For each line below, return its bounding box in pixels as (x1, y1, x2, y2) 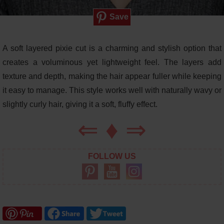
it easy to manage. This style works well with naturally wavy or (2, 85, 221, 94)
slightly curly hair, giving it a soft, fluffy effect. (2, 99, 157, 108)
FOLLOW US (88, 151, 136, 160)
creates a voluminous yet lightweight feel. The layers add (2, 57, 221, 66)
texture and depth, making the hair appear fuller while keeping (2, 71, 221, 80)
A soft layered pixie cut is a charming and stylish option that (2, 43, 221, 52)
